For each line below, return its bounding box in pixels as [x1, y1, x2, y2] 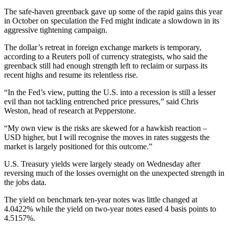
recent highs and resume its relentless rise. [4, 71, 138, 80]
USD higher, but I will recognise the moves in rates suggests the [4, 133, 210, 142]
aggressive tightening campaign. [4, 26, 107, 35]
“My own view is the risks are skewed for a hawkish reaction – [4, 124, 207, 133]
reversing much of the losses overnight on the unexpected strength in [4, 169, 224, 178]
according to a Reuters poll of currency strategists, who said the [4, 52, 208, 61]
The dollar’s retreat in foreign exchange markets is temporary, [4, 43, 201, 52]
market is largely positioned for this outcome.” [4, 142, 152, 151]
